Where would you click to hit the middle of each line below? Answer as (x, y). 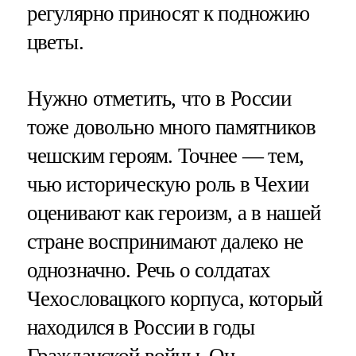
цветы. (55, 42)
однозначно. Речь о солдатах (149, 270)
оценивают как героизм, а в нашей (174, 213)
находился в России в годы (141, 327)
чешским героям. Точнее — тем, (165, 155)
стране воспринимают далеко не (164, 241)
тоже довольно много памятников (171, 127)
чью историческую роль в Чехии (167, 184)
